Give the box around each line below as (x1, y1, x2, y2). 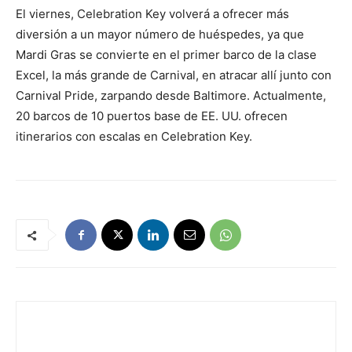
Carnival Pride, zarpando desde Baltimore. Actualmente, (16, 88, 326, 103)
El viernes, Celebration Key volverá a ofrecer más (16, 6, 289, 21)
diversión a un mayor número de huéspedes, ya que (16, 27, 304, 42)
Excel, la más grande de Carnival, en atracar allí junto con (16, 68, 332, 82)
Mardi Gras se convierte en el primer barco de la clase (16, 47, 317, 62)
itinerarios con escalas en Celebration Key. (16, 129, 252, 144)
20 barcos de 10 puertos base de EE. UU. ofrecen (16, 108, 288, 123)
